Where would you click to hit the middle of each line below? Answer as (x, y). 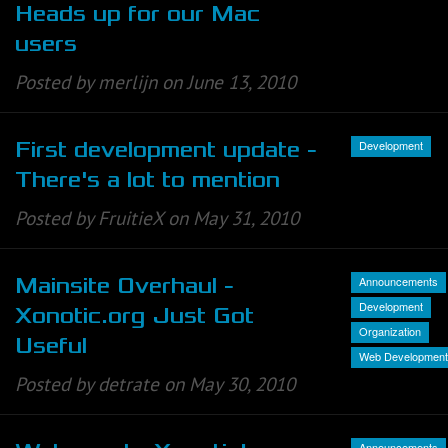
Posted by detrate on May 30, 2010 (155, 384)
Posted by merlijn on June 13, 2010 (155, 81)
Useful (51, 346)
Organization (390, 330)
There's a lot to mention (147, 179)
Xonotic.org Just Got (134, 316)
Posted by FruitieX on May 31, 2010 (157, 217)
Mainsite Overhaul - (124, 286)
